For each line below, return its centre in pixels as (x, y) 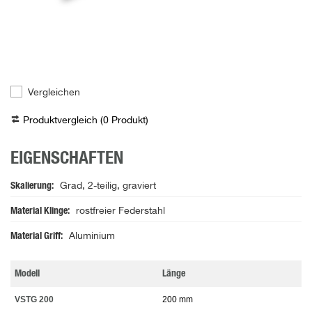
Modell (27, 274)
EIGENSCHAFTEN (67, 159)
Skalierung (31, 186)
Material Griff (36, 236)
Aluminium (92, 236)
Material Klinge (39, 211)
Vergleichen (54, 93)
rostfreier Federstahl (120, 211)
